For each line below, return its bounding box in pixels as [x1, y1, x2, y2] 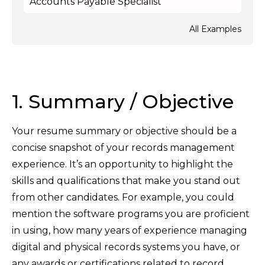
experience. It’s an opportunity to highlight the [12, 159, 233, 170]
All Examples [189, 24, 241, 35]
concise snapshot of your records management [12, 142, 235, 154]
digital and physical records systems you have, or [12, 241, 240, 253]
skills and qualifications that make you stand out [12, 175, 240, 187]
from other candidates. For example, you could [12, 192, 234, 203]
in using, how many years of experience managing [12, 225, 247, 237]
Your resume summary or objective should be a [12, 125, 237, 137]
